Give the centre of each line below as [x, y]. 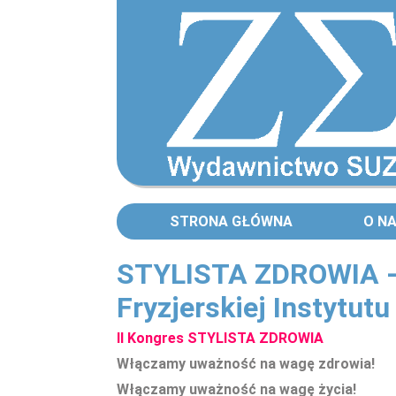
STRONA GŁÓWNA [231, 221]
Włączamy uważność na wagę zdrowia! [246, 364]
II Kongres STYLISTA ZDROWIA [222, 338]
